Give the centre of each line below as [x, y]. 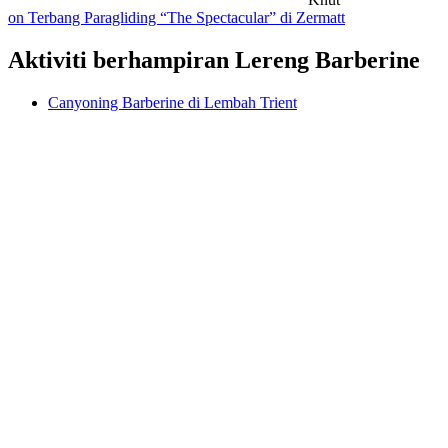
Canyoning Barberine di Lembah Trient [172, 103]
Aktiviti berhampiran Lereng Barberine [214, 60]
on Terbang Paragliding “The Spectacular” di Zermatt [176, 18]
